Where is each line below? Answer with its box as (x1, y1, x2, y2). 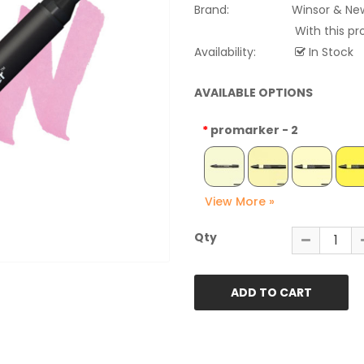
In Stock (305, 44, 353, 60)
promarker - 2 (210, 122, 298, 138)
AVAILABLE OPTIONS (194, 84, 313, 101)
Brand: (194, 2, 229, 18)
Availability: (194, 44, 256, 60)
